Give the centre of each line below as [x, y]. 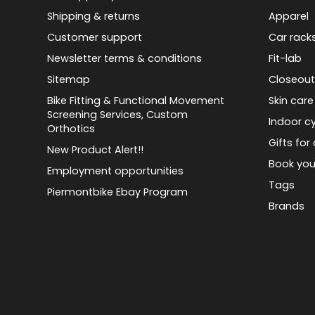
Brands [287, 206]
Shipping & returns [94, 16]
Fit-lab [285, 58]
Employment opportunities [116, 171]
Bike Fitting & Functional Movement [136, 100]
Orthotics [71, 128]
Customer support [95, 37]
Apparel [289, 16]
